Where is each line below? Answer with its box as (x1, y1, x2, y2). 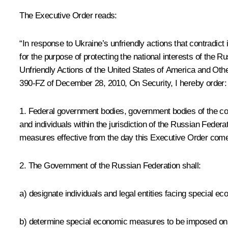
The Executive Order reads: (19, 10, 117, 20)
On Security (129, 78, 171, 88)
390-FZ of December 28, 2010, (19, 78, 129, 88)
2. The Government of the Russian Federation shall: (19, 160, 201, 170)
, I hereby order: (170, 78, 227, 88)
